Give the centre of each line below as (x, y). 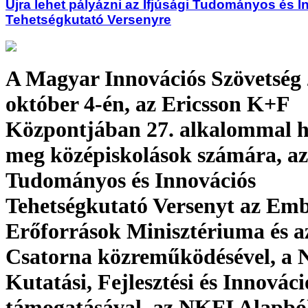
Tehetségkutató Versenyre (88, 20)
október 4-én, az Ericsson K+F (147, 104)
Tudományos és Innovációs (131, 180)
